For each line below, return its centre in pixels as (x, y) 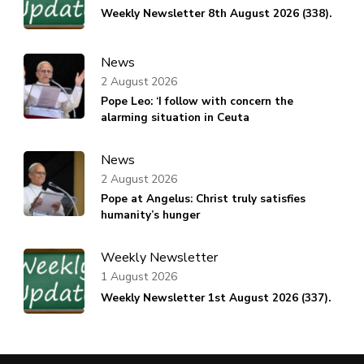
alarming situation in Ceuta (175, 118)
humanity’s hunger (150, 215)
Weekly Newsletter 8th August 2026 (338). (216, 14)
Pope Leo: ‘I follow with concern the (197, 102)
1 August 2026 (139, 276)
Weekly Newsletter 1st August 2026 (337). (216, 298)
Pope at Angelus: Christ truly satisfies (203, 199)
